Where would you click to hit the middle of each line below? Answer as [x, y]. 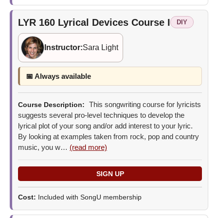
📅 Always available [58, 76]
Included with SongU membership [90, 197]
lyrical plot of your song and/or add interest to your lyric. [105, 126]
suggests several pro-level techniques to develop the [101, 115]
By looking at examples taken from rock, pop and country [109, 136]
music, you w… [44, 147]
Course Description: [51, 104]
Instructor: [64, 47]
